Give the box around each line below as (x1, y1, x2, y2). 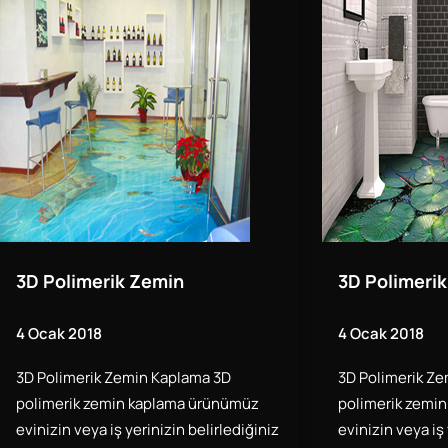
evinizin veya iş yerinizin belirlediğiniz (16, 419, 279, 441)
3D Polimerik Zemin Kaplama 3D (16, 367, 231, 389)
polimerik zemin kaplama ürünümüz (16, 393, 259, 415)
